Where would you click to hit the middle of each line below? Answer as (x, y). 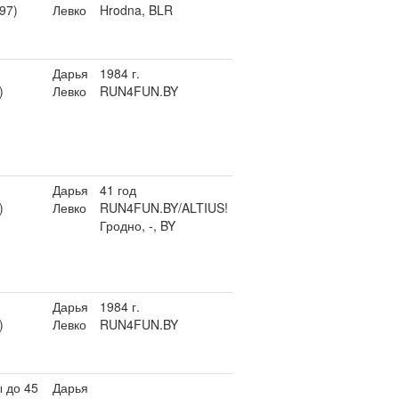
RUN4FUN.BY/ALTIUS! (164, 208)
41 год (118, 190)
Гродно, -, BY (138, 225)
